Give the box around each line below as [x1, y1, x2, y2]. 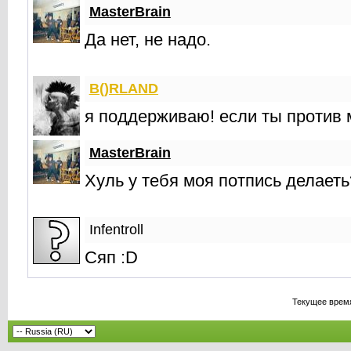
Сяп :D [84, 248, 138, 267]
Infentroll [89, 222, 143, 237]
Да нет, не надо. [84, 30, 211, 49]
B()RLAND [89, 81, 158, 96]
